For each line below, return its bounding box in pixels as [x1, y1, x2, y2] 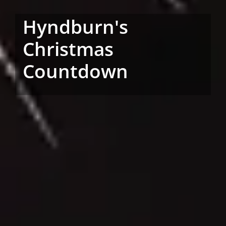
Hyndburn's [23, 14, 128, 39]
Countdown [23, 58, 128, 84]
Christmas [23, 36, 114, 62]
